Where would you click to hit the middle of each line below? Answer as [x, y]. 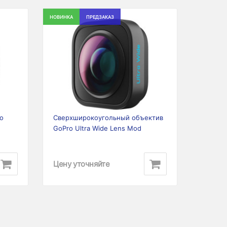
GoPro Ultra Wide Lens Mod [97, 128]
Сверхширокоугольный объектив [108, 118]
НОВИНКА [61, 17]
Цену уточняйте [82, 164]
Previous [68, 66]
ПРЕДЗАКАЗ [100, 17]
